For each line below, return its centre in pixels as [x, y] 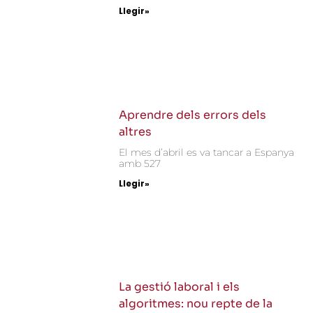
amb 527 [140, 163]
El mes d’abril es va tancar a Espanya [207, 152]
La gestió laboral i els [180, 287]
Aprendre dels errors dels [193, 115]
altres [136, 131]
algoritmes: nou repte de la [196, 304]
